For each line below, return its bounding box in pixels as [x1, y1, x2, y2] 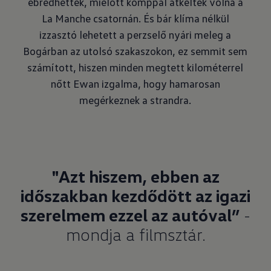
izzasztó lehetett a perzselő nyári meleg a [39, 28, 232, 41]
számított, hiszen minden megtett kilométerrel [27, 60, 244, 74]
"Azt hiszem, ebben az [51, 166, 220, 186]
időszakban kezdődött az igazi [21, 185, 250, 206]
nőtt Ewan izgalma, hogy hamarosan [50, 77, 220, 90]
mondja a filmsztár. [65, 224, 206, 244]
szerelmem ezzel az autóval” [21, 204, 240, 225]
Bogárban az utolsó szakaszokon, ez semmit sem [23, 44, 248, 57]
